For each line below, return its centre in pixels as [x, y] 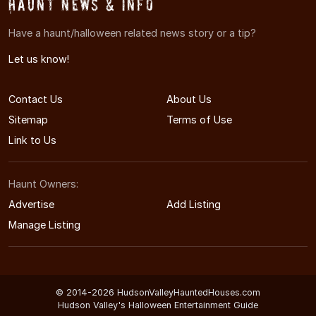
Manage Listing [44, 225]
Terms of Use [199, 120]
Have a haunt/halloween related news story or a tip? [132, 33]
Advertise [31, 205]
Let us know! [39, 59]
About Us [189, 99]
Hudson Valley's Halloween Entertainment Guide [158, 305]
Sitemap [28, 120]
